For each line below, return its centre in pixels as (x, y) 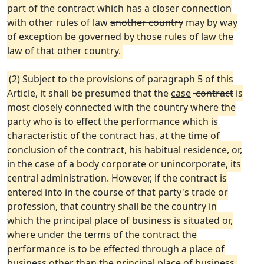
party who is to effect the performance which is (113, 121)
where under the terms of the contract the (102, 235)
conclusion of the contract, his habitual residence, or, (125, 150)
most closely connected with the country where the (121, 107)
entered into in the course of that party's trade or (118, 192)
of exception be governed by (72, 37)
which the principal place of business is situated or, (120, 220)
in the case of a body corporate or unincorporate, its (124, 164)
